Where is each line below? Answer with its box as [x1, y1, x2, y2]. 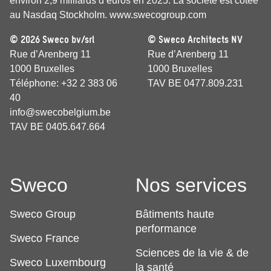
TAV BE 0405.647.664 [10, 122, 105, 132]
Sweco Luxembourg [10, 256, 106, 269]
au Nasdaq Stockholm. [10, 10, 109, 21]
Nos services [135, 174, 247, 197]
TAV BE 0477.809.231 [148, 78, 243, 89]
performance [135, 223, 197, 235]
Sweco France [10, 232, 79, 245]
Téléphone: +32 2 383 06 [10, 78, 117, 89]
